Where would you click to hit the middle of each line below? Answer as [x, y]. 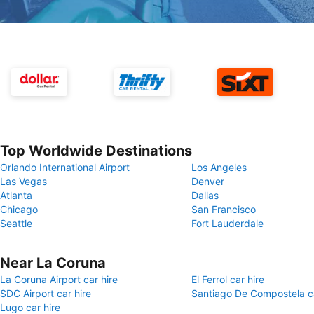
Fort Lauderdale [227, 223]
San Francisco [224, 209]
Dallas [205, 195]
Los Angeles [219, 167]
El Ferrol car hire [228, 279]
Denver [208, 181]
